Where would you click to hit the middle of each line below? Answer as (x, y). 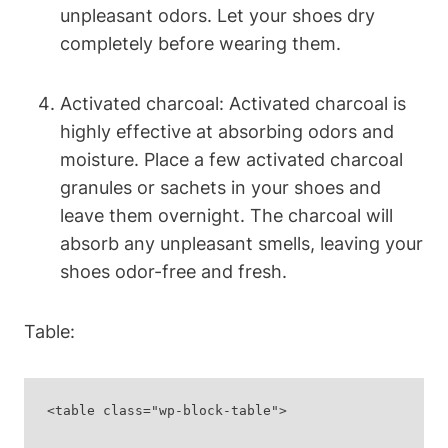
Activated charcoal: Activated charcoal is (233, 103)
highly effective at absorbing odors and (227, 131)
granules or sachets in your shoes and (220, 187)
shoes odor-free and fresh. (173, 271)
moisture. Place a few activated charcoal (231, 159)
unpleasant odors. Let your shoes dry (217, 15)
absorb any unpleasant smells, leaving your (241, 243)
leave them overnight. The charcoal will (226, 215)
